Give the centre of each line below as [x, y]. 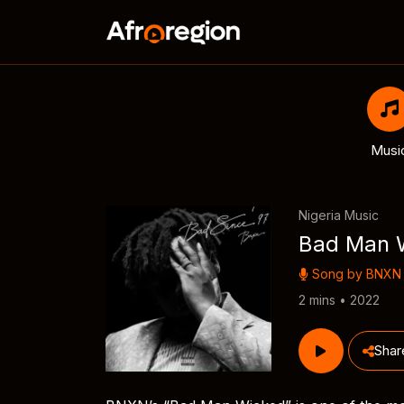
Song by [337, 274]
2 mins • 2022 [339, 300]
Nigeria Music [338, 215]
